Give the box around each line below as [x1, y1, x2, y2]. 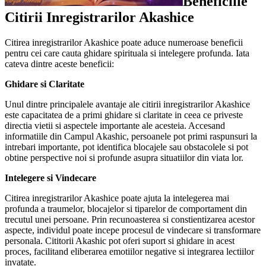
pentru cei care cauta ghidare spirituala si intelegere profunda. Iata [5, 47, 249, 58]
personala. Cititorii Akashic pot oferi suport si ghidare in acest [5, 235, 235, 246]
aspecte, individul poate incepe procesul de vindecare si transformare [5, 224, 261, 235]
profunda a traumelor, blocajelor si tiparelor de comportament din [5, 203, 247, 214]
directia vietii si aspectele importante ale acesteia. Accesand [5, 120, 225, 131]
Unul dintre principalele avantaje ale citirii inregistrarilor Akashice [5, 99, 250, 109]
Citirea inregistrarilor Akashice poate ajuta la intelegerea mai [5, 192, 229, 203]
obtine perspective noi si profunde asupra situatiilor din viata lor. [5, 152, 243, 163]
